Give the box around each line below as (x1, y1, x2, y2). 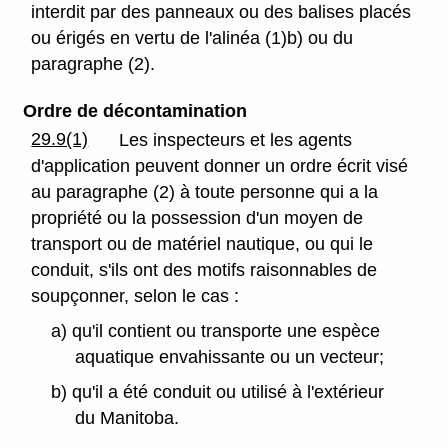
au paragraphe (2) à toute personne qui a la (31, 182, 379, 203)
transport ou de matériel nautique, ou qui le (31, 234, 374, 255)
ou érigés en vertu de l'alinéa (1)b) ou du (31, 28, 354, 49)
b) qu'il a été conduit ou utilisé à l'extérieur (50, 382, 384, 403)
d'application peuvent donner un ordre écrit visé (31, 156, 409, 177)
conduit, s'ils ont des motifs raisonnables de (31, 260, 378, 281)
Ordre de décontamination (22, 101, 247, 122)
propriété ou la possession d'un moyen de (31, 208, 364, 229)
